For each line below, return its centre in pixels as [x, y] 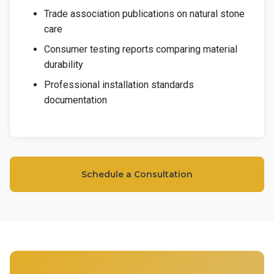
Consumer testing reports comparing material [141, 49]
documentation [76, 100]
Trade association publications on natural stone [144, 14]
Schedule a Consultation [137, 174]
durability [64, 65]
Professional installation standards [119, 85]
